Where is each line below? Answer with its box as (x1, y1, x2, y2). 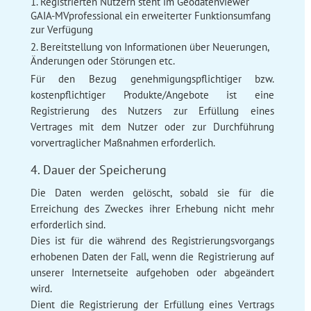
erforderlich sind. (30, 217, 106, 231)
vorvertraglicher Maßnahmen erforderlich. (30, 135, 215, 149)
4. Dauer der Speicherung (30, 161, 167, 178)
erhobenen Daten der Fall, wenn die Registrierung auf (30, 249, 275, 263)
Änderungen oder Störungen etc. (30, 53, 175, 67)
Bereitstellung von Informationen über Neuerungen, (40, 40, 269, 53)
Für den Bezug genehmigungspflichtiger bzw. (30, 72, 275, 85)
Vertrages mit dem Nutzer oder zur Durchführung (30, 119, 275, 133)
